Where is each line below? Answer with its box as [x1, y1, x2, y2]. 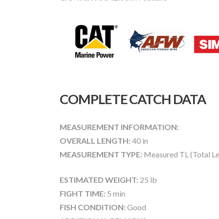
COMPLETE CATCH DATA [60, 91, 206, 107]
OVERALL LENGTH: [60, 136, 131, 145]
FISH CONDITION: [60, 202, 126, 212]
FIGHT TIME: [60, 189, 106, 198]
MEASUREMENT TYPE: [60, 150, 142, 159]
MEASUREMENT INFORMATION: [60, 122, 179, 131]
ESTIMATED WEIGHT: [60, 175, 138, 184]
